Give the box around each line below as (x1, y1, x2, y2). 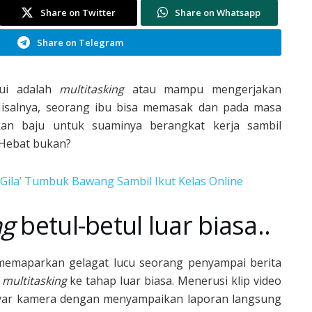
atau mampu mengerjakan (124, 81, 282, 97)
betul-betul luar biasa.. (15, 208, 271, 242)
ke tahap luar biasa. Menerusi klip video (66, 272, 282, 288)
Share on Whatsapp (175, 6, 261, 19)
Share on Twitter (40, 6, 116, 19)
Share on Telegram (36, 36, 123, 49)
